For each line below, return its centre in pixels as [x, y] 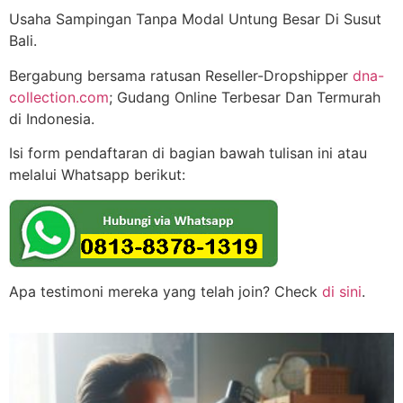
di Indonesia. [52, 118]
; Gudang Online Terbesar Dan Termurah [245, 97]
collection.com [59, 97]
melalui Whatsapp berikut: [97, 175]
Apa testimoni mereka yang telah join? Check [166, 291]
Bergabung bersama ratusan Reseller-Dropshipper [181, 75]
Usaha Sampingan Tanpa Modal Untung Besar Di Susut [195, 19]
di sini [342, 291]
